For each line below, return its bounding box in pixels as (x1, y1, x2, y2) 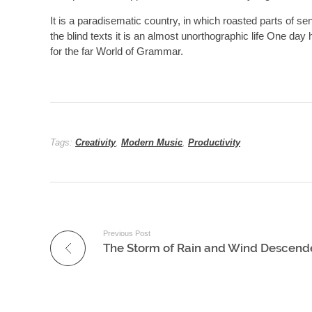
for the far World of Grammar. (50, 45, 183, 58)
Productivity (188, 136, 240, 148)
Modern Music (121, 136, 182, 148)
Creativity (75, 136, 116, 148)
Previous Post (103, 229, 150, 238)
